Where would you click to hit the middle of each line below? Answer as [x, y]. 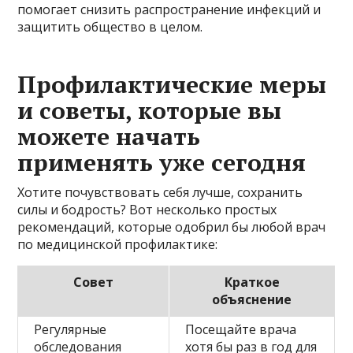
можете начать [109, 136]
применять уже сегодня [162, 162]
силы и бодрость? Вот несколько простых [147, 209]
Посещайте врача [241, 329]
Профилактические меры [172, 84]
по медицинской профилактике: [118, 244]
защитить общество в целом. [110, 26]
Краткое [252, 282]
